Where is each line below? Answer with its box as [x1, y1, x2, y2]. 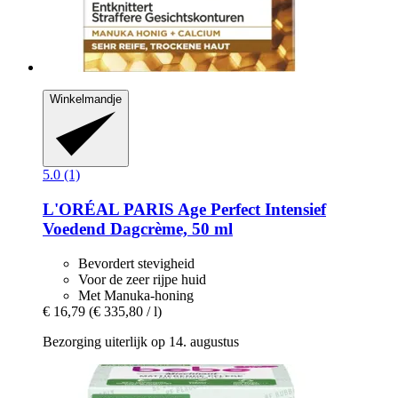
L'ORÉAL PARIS [43, 200, 174, 219]
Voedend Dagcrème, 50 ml [43, 219, 233, 239]
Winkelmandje [50, 92, 122, 107]
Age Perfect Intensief [174, 200, 326, 219]
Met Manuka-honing [78, 287, 194, 303]
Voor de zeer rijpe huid [78, 271, 206, 287]
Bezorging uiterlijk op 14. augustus [43, 333, 239, 349]
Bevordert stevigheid [78, 255, 195, 271]
